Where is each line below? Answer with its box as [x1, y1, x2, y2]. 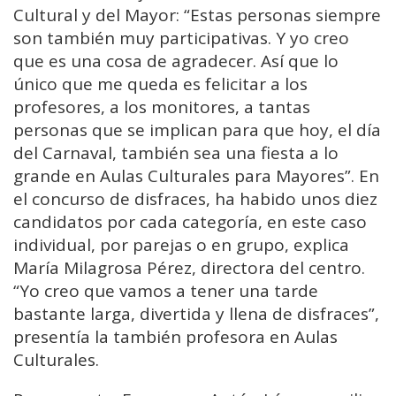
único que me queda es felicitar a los [13, 72, 308, 96]
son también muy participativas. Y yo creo [13, 27, 349, 50]
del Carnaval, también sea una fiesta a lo [13, 141, 339, 165]
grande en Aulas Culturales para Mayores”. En [13, 164, 379, 188]
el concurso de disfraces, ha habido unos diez [13, 187, 377, 211]
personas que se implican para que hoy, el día [13, 118, 381, 142]
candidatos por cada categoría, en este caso [13, 210, 367, 234]
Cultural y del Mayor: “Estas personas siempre [13, 4, 381, 27]
